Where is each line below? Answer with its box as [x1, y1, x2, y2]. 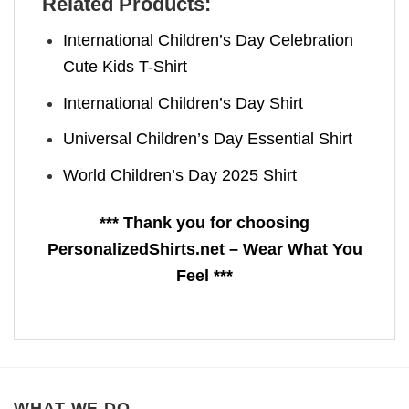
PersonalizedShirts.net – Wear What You [47, 240, 362, 259]
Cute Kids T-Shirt [63, 57, 188, 76]
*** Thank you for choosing [100, 214, 309, 233]
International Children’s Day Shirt [63, 93, 304, 112]
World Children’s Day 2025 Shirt [63, 166, 298, 185]
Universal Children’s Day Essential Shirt [63, 130, 353, 149]
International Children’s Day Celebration [63, 30, 354, 49]
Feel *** [176, 267, 233, 286]
